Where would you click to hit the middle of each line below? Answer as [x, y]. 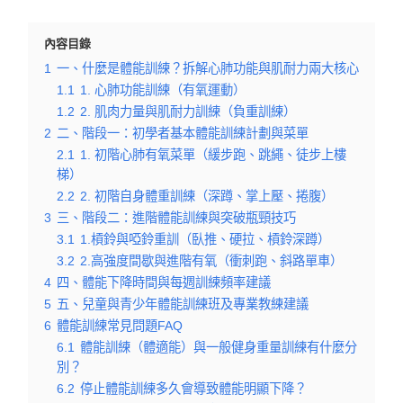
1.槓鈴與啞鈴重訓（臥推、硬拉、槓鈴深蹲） [205, 239]
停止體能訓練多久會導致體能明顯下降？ [193, 389]
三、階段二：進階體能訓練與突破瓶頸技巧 [176, 218]
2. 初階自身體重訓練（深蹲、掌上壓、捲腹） [207, 196]
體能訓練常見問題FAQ [120, 326]
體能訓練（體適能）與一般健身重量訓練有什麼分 [219, 347]
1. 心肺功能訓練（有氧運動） [163, 90]
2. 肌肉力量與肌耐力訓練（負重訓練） [188, 112]
